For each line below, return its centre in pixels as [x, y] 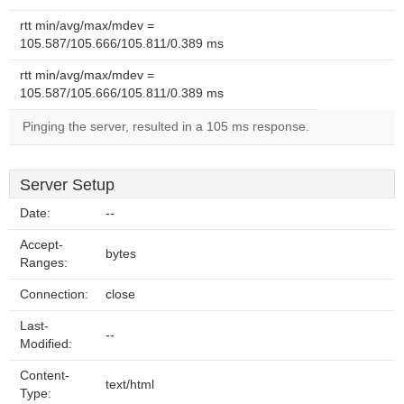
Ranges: [44, 263]
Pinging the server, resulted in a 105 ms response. [166, 127]
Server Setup [67, 185]
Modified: [46, 344]
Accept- [41, 245]
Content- [45, 376]
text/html [130, 385]
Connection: [54, 294]
